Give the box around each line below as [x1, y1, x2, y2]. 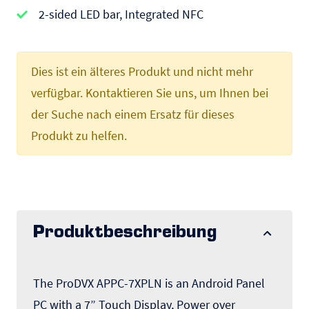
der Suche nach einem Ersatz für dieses [31, 106, 235, 122]
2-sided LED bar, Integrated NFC [39, 6, 203, 22]
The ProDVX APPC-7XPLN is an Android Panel [33, 275, 265, 291]
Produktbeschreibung [33, 225, 217, 241]
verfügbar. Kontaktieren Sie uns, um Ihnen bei [31, 85, 268, 101]
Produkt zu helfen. [31, 128, 127, 143]
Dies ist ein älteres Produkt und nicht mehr [31, 63, 253, 79]
